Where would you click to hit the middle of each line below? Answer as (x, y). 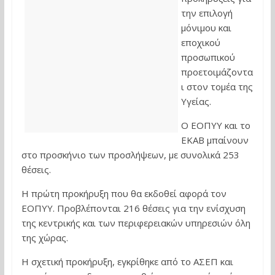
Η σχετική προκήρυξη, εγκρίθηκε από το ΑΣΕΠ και (127, 261)
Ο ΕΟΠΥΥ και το (215, 125)
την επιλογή (207, 13)
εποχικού (200, 42)
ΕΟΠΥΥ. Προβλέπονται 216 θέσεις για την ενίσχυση (133, 208)
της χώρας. (45, 238)
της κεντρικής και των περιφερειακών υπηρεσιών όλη (136, 223)
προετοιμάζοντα (217, 72)
